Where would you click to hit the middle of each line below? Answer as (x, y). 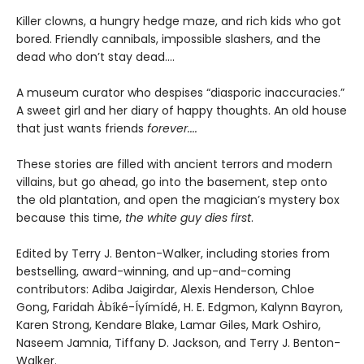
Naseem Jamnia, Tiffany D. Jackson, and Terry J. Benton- (178, 343)
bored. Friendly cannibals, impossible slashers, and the (169, 39)
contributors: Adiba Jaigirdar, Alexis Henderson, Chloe (165, 290)
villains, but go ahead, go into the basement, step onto (172, 182)
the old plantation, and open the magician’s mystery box (178, 200)
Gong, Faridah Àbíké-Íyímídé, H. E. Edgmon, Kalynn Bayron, (180, 308)
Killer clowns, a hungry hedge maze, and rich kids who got (179, 22)
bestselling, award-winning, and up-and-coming (154, 272)
